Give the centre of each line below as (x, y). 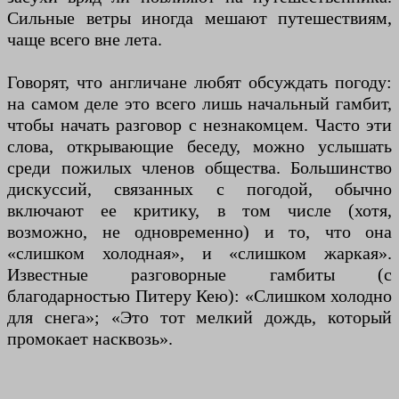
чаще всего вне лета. (85, 40)
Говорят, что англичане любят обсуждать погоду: (199, 82)
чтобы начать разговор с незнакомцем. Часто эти (199, 125)
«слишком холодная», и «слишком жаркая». (199, 253)
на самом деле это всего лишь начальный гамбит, (199, 104)
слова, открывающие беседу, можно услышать (199, 147)
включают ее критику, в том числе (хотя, (199, 211)
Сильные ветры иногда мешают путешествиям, (199, 18)
